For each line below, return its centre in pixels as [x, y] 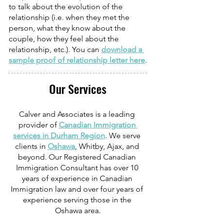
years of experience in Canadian [78, 178]
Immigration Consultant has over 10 [78, 167]
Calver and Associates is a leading [78, 114]
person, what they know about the [68, 28]
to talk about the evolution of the [67, 6]
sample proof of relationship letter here [77, 60]
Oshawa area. [78, 210]
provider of [38, 125]
